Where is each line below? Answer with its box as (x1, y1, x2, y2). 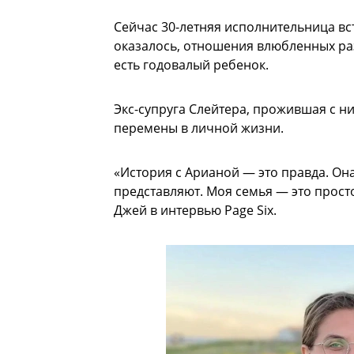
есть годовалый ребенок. (114, 56, 269, 74)
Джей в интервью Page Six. (114, 201, 277, 220)
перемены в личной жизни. (114, 119, 284, 137)
